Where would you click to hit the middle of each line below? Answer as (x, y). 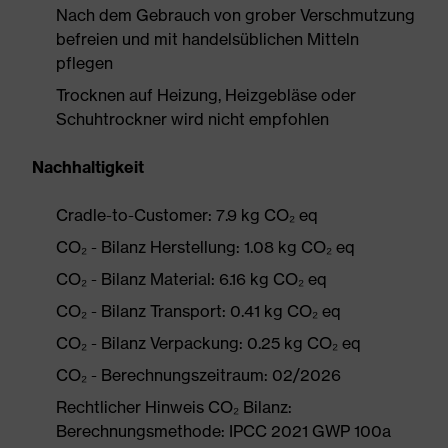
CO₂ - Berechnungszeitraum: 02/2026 (198, 375)
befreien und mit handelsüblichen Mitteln (207, 39)
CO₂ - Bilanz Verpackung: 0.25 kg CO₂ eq (208, 343)
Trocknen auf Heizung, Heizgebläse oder (206, 95)
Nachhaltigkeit (88, 167)
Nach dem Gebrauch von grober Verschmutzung (235, 15)
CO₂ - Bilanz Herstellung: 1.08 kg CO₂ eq (205, 247)
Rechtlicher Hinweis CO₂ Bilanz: (174, 407)
